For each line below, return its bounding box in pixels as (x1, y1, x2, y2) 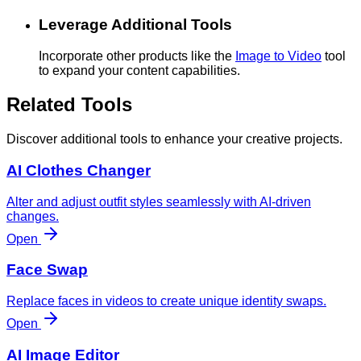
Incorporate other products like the (39, 48, 235, 63)
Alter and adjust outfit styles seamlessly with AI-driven (6, 194, 311, 209)
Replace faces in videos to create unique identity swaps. (6, 294, 326, 309)
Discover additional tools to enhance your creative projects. (6, 132, 342, 147)
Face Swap (6, 261, 88, 279)
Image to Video (235, 48, 322, 63)
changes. (6, 209, 59, 223)
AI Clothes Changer (6, 162, 151, 180)
